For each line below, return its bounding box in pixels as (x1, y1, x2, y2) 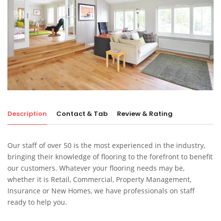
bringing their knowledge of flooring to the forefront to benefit (7, 152, 213, 162)
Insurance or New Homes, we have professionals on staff (7, 186, 195, 196)
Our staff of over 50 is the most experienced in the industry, (7, 141, 205, 150)
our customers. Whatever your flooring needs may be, (7, 163, 184, 173)
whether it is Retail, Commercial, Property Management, (7, 175, 191, 184)
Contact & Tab (56, 109, 108, 119)
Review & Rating (117, 109, 173, 119)
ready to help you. (7, 197, 67, 207)
